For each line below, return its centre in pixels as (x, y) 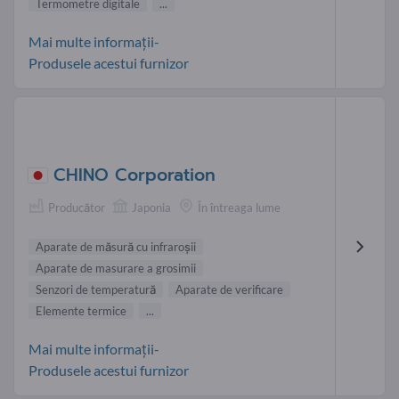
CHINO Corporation (134, 175)
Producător (77, 208)
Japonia (151, 208)
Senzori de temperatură (96, 290)
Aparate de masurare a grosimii (116, 269)
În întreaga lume (239, 208)
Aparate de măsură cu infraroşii (116, 247)
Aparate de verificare (229, 290)
